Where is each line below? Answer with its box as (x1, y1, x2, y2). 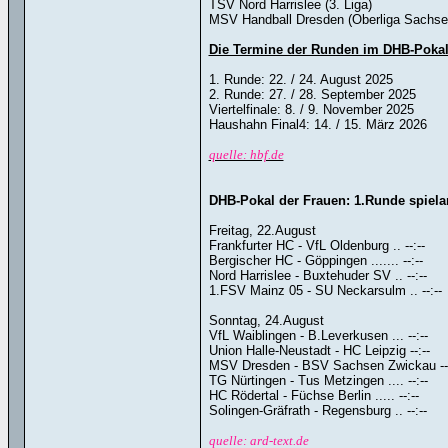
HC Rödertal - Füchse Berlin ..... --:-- (208, 388, 419, 403)
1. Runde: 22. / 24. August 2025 (208, 72, 393, 87)
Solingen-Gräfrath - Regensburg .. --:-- (208, 403, 427, 418)
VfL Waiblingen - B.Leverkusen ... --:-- (208, 328, 428, 343)
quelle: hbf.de (208, 147, 284, 162)
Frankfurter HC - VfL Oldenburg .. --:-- (208, 238, 425, 253)
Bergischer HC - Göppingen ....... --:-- (208, 253, 423, 268)
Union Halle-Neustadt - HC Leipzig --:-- (208, 343, 430, 358)
